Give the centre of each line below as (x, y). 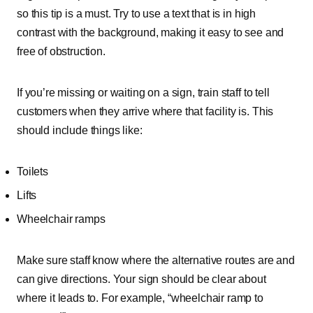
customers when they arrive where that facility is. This (145, 111)
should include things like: (80, 130)
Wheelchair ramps (61, 219)
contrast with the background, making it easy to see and (151, 32)
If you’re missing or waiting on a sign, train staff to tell (143, 93)
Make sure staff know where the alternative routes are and (156, 260)
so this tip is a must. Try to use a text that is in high (137, 14)
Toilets (32, 172)
